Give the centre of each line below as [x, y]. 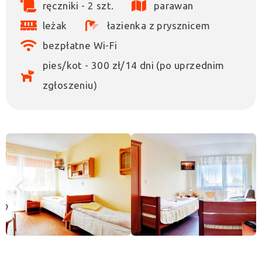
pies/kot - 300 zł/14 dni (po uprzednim [133, 65]
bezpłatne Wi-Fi [80, 45]
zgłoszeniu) [70, 85]
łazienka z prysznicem [159, 25]
